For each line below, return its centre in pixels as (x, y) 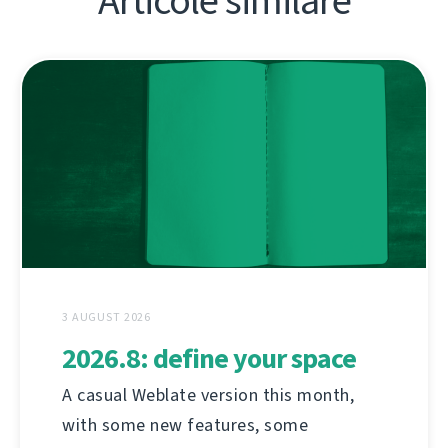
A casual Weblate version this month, (208, 395)
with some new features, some (185, 425)
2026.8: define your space (209, 359)
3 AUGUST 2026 (107, 317)
